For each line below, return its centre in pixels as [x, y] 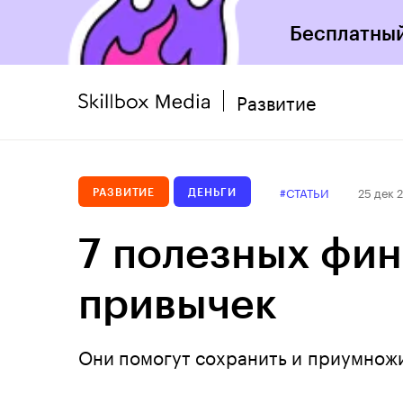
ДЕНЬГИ [212, 192]
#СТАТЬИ [304, 191]
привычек [178, 302]
